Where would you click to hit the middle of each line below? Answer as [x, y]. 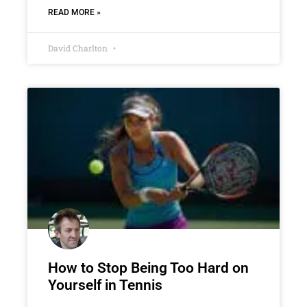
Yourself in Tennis [105, 285]
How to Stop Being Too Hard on [148, 268]
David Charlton [79, 48]
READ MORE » [74, 12]
